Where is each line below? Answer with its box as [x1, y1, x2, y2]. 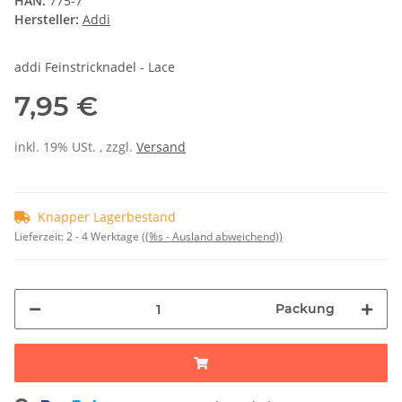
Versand [136, 138, 186, 156]
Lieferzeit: [14, 229, 66, 245]
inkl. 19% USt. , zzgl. [14, 138, 136, 156]
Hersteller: [14, 11, 79, 29]
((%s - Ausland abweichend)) [142, 229, 283, 245]
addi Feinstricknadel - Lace [14, 58, 175, 76]
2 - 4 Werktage [66, 229, 142, 245]
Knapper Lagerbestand [38, 208, 176, 226]
